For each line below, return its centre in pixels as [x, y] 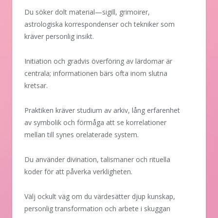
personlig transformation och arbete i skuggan [97, 208]
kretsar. [36, 85]
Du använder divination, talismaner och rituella [97, 159]
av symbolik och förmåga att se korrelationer [95, 122]
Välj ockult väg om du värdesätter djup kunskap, [100, 196]
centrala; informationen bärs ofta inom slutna [96, 73]
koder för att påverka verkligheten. [78, 171]
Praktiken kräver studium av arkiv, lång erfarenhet [102, 110]
